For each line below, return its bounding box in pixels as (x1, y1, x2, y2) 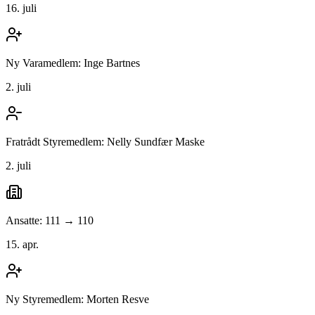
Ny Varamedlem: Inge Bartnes (6, 57, 140, 70)
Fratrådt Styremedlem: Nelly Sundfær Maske (6, 136, 205, 148)
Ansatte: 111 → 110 (6, 214, 94, 227)
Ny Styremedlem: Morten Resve (6, 293, 149, 306)
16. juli (6, 2, 37, 15)
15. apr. (6, 238, 39, 251)
